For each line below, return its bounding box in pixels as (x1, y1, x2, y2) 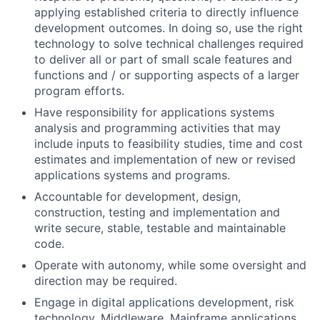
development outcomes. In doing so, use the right (34, 21, 303, 35)
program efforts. (34, 84, 124, 98)
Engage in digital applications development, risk (34, 295, 294, 309)
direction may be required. (34, 274, 177, 288)
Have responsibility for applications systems (34, 105, 274, 119)
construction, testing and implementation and (34, 205, 280, 219)
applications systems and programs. (34, 168, 230, 182)
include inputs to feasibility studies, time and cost (34, 136, 303, 151)
